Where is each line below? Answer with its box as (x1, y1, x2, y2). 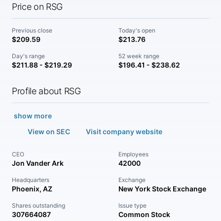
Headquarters (12, 176, 49, 184)
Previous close (12, 27, 52, 34)
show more (14, 111, 52, 120)
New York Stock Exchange (118, 184, 206, 193)
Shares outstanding (12, 202, 65, 209)
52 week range (118, 52, 159, 60)
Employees (118, 150, 148, 158)
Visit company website (86, 127, 162, 136)
